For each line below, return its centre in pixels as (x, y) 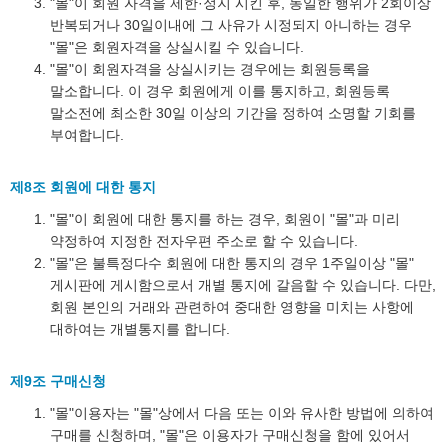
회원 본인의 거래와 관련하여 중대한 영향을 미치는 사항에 (232, 307)
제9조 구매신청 (58, 381)
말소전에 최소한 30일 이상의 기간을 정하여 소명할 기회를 (233, 113)
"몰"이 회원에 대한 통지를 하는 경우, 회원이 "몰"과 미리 (225, 219)
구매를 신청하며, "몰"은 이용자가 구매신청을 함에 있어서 (230, 435)
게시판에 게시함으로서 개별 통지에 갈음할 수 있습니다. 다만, (243, 285)
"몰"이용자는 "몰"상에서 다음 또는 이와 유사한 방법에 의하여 (242, 413)
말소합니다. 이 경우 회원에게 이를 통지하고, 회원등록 (220, 91)
